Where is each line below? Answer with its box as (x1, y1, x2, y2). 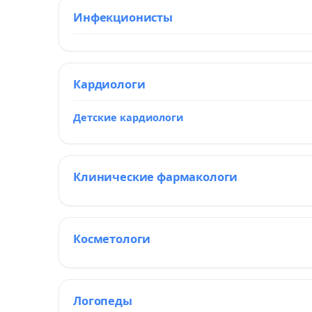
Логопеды (73, 292, 132, 309)
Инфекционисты (73, 9, 173, 25)
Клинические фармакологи (73, 169, 238, 185)
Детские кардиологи (73, 110, 183, 124)
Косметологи (73, 231, 151, 247)
